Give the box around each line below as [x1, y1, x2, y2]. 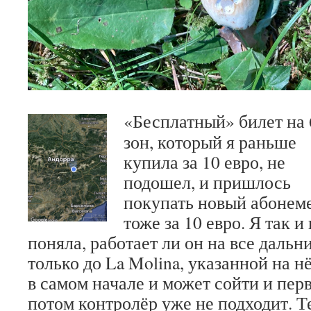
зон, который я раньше [124, 129, 296, 153]
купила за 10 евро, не [124, 149, 285, 174]
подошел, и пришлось [124, 169, 291, 194]
